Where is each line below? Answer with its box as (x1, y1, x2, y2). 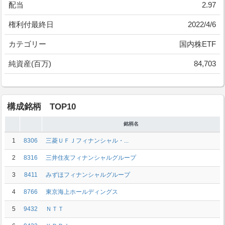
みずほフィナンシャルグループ (46, 171, 130, 178)
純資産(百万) (9, 59, 51, 68)
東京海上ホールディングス (46, 188, 118, 195)
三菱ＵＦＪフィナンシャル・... (46, 137, 129, 144)
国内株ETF (179, 40, 216, 48)
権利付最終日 (9, 20, 54, 29)
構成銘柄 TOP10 (7, 102, 76, 111)
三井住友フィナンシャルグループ (46, 154, 136, 161)
